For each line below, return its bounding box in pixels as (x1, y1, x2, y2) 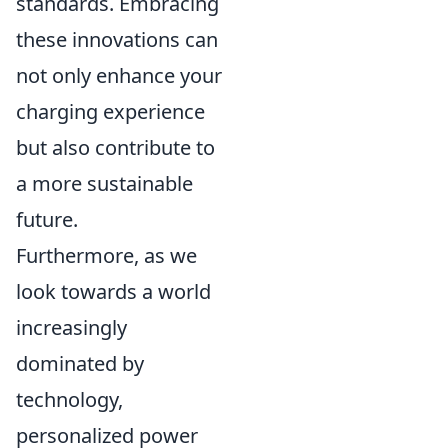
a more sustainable (16, 170, 193, 198)
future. (16, 206, 78, 234)
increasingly (16, 314, 127, 342)
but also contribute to (16, 134, 215, 162)
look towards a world (16, 278, 211, 306)
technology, (16, 386, 123, 414)
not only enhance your (16, 62, 222, 90)
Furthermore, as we (16, 242, 197, 270)
